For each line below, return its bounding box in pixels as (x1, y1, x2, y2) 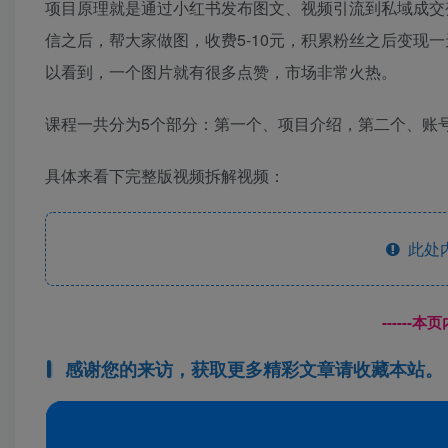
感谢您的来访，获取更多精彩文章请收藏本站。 (64, 355, 443, 382)
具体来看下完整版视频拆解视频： (45, 163, 285, 187)
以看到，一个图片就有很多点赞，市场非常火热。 (45, 59, 397, 83)
